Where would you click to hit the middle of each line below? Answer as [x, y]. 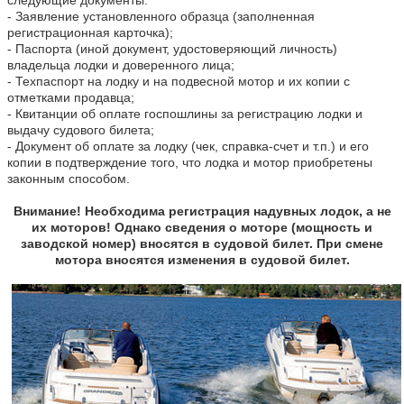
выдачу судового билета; [81, 129]
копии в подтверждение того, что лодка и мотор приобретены [190, 162]
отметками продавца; [71, 97]
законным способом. [69, 178]
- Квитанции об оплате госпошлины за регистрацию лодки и [185, 113]
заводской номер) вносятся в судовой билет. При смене [202, 243]
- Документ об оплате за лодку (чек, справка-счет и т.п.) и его [188, 146]
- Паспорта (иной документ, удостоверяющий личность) [172, 48]
